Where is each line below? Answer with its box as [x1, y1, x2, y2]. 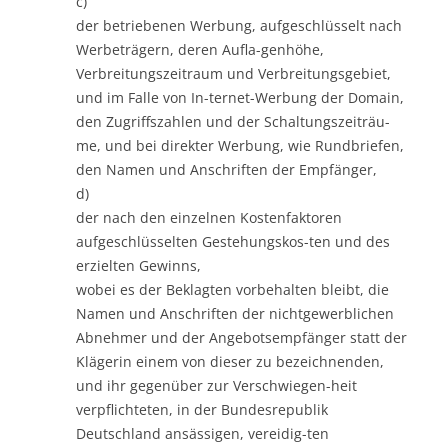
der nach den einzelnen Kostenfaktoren [76, 207, 342, 227]
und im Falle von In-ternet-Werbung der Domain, [76, 87, 404, 107]
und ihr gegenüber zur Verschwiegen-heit [76, 375, 357, 395]
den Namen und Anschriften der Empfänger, [76, 159, 377, 179]
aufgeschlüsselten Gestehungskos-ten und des [76, 231, 390, 251]
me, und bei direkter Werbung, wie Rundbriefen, [76, 135, 404, 155]
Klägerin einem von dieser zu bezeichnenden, [76, 351, 384, 371]
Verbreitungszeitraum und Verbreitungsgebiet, [76, 63, 391, 83]
